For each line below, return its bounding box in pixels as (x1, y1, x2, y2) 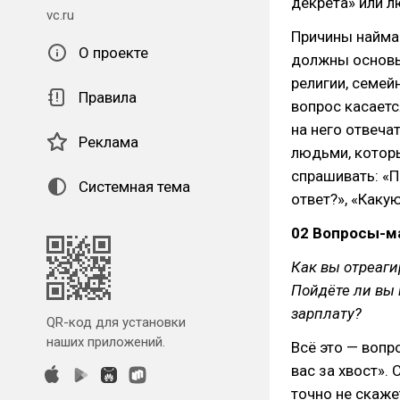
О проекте (79, 44, 148, 62)
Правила (79, 88, 137, 106)
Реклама (79, 133, 138, 151)
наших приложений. (46, 334, 165, 350)
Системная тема (79, 178, 190, 196)
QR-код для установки (46, 314, 186, 330)
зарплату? (291, 304, 362, 322)
